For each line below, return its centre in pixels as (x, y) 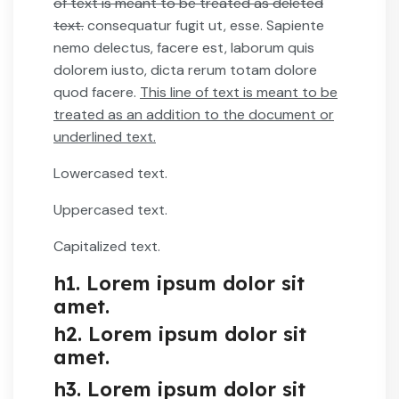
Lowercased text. (110, 173)
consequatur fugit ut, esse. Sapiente (204, 25)
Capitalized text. (107, 246)
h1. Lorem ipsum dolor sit (179, 283)
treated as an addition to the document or (194, 114)
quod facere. (97, 92)
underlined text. (105, 136)
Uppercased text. (110, 209)
